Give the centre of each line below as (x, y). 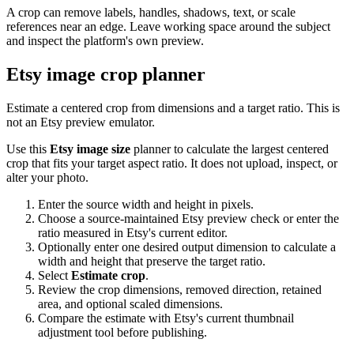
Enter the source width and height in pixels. (146, 204)
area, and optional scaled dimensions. (130, 303)
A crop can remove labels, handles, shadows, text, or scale (151, 12)
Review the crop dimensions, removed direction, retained (180, 289)
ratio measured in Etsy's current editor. (133, 232)
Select (55, 275)
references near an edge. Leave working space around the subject (168, 26)
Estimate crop (108, 275)
